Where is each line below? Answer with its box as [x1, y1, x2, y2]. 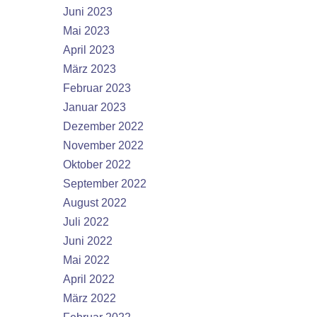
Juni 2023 [63, 6, 113, 18]
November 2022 [63, 139, 144, 151]
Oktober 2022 [63, 158, 131, 171]
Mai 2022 [63, 254, 110, 266]
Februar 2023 [63, 82, 131, 94]
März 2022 [63, 292, 116, 304]
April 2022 [63, 273, 115, 285]
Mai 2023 [63, 25, 110, 37]
